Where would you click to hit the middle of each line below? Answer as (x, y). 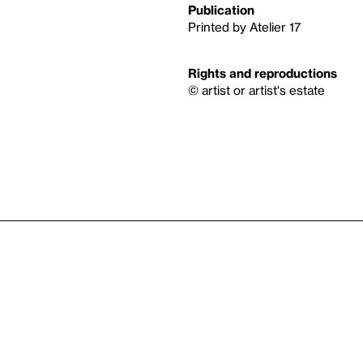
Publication (221, 10)
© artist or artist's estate (256, 90)
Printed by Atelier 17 (244, 27)
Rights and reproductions (263, 73)
